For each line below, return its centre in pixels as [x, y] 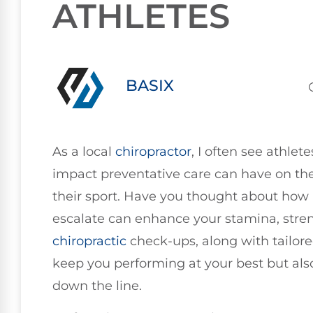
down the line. [97, 286]
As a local [84, 152]
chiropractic [89, 241]
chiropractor [153, 152]
